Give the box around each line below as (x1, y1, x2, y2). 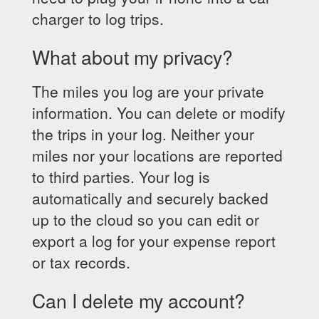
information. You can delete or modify (32, 102, 286, 123)
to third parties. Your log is (32, 166, 210, 187)
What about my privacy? (32, 43, 233, 70)
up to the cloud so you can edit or (32, 209, 259, 230)
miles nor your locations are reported (32, 145, 283, 166)
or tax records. (32, 251, 130, 273)
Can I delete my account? (32, 286, 245, 314)
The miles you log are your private (32, 80, 264, 102)
